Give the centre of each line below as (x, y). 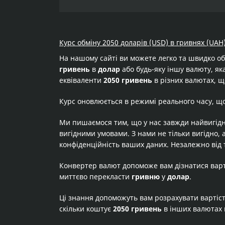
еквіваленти (81, 80)
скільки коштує (86, 209)
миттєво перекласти (95, 177)
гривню (146, 177)
